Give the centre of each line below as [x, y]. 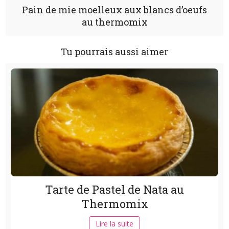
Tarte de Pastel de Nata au [114, 189]
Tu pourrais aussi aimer [114, 51]
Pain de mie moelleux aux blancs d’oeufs [114, 9]
